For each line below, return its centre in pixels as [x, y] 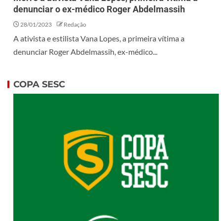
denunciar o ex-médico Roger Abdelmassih [99, 9]
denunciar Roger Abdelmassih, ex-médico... [85, 52]
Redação [75, 25]
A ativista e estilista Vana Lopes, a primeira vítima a [99, 38]
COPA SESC [39, 85]
